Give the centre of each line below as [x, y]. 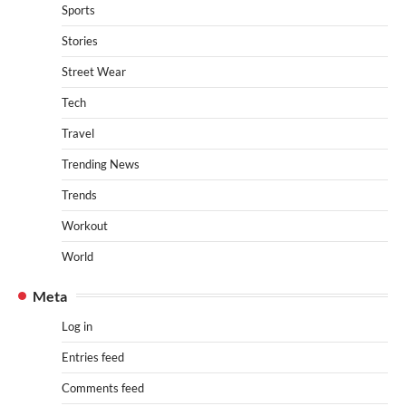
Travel [78, 133]
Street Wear [94, 71]
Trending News [101, 164]
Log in [77, 326]
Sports [78, 10]
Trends [79, 194]
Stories [80, 40]
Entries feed [93, 357]
